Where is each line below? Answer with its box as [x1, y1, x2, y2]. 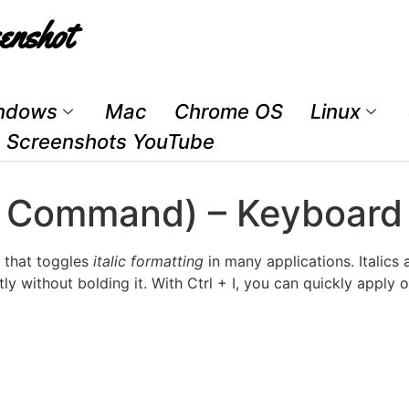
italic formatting [93, 252, 204, 270]
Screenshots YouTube [6, 130, 215, 153]
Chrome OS [174, 100, 283, 123]
